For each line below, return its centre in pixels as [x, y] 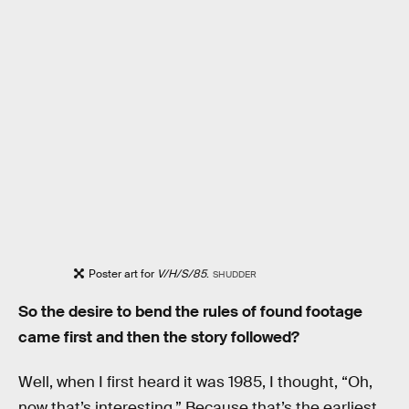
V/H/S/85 [182, 274]
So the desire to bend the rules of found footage [190, 311]
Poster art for [123, 274]
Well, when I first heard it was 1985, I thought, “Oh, [195, 383]
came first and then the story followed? [159, 337]
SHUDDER [234, 275]
